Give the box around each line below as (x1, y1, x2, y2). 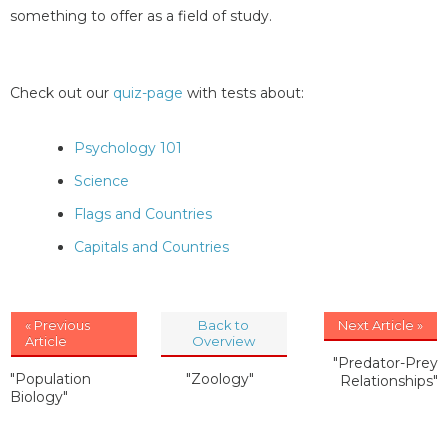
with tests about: (183, 84, 304, 103)
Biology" (10, 388, 68, 407)
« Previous (25, 317, 90, 334)
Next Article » (338, 317, 423, 334)
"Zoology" (185, 370, 254, 389)
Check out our (10, 84, 113, 103)
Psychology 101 (74, 139, 182, 158)
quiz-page (113, 84, 183, 103)
